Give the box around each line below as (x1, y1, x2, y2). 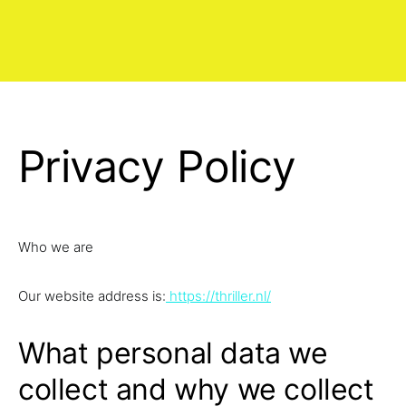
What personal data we (18, 335, 328, 371)
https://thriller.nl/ (166, 287, 271, 304)
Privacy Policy (18, 140, 296, 193)
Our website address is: (18, 287, 166, 304)
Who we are (18, 238, 93, 256)
